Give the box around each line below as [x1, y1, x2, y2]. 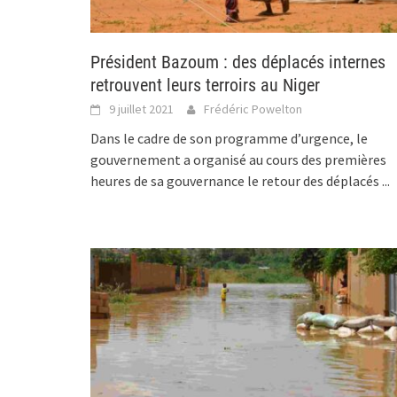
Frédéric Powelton [204, 101, 302, 118]
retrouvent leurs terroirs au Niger [90, 74, 320, 97]
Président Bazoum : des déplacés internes [90, 51, 385, 74]
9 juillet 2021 [109, 101, 174, 118]
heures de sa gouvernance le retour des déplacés [90, 172, 382, 191]
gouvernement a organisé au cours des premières [90, 151, 386, 169]
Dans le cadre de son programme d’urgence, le [90, 129, 368, 148]
